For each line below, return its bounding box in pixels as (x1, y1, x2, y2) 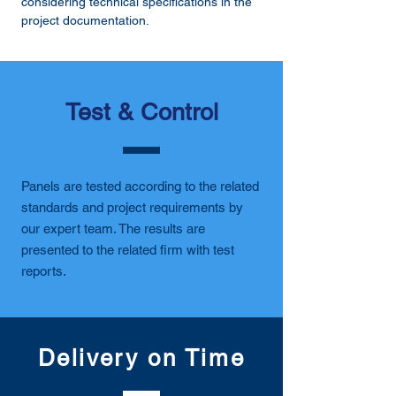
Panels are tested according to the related (21, 179, 259, 194)
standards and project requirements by (21, 200, 243, 215)
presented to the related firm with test (21, 242, 234, 257)
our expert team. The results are (21, 221, 205, 236)
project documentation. (21, 13, 149, 27)
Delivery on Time (37, 345, 246, 371)
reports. (21, 263, 66, 278)
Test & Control (65, 98, 218, 126)
